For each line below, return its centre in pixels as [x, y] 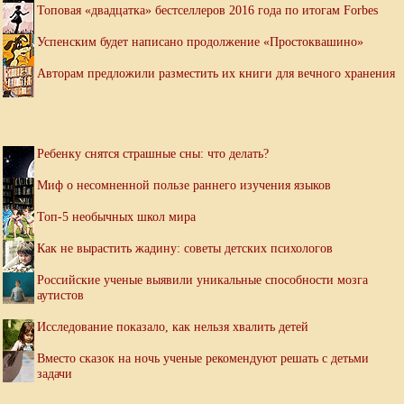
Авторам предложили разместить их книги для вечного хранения [216, 73]
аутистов [60, 294]
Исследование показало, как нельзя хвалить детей [173, 326]
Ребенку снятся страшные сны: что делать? [153, 153]
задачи [55, 373]
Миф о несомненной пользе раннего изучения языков [184, 184]
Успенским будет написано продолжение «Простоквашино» [200, 41]
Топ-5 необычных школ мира [116, 216]
